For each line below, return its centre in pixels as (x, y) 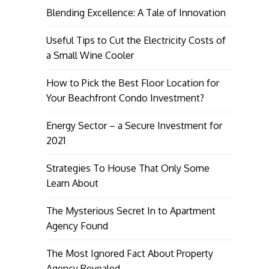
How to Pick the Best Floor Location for (132, 83)
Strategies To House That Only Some (128, 168)
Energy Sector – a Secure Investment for (134, 125)
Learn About (72, 183)
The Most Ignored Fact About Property (129, 253)
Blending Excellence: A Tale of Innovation (136, 12)
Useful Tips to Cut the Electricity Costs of (136, 40)
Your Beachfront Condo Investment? (125, 98)
